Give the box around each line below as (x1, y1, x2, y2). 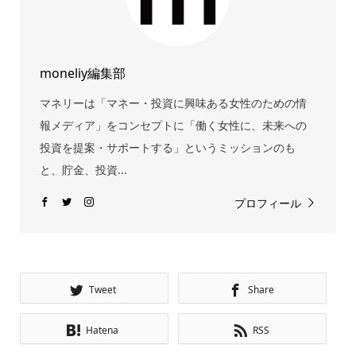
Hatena (86, 323, 119, 337)
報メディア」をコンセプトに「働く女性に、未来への (39, 117, 307, 133)
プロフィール (234, 195, 302, 211)
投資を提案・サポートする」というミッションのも (39, 139, 296, 155)
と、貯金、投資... (39, 161, 127, 177)
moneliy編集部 (39, 64, 126, 82)
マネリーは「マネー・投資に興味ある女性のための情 (39, 95, 307, 110)
